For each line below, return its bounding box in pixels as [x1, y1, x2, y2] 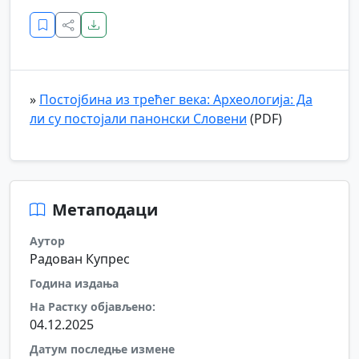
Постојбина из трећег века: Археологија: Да [39, 91, 313, 108]
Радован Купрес [30, 250, 130, 268]
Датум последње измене [30, 341, 175, 357]
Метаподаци [52, 199, 158, 220]
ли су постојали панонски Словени [30, 110, 247, 127]
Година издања [30, 276, 119, 291]
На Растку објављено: [30, 299, 155, 314]
